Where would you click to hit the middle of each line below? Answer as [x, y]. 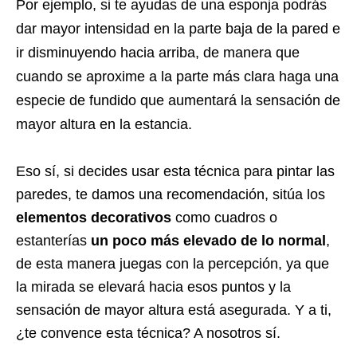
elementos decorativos [94, 217]
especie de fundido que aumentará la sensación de [178, 100]
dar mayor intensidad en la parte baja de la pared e [178, 28]
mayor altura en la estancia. [104, 124]
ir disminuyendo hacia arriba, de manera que [158, 52]
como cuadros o [224, 217]
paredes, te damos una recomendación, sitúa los [171, 194]
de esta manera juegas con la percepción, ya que [173, 263]
